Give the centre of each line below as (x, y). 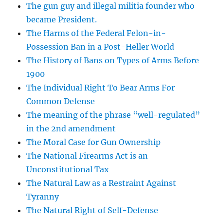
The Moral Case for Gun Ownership (94, 142)
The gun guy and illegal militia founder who (111, 6)
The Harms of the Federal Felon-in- (96, 33)
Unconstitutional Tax (68, 170)
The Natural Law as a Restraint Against (101, 183)
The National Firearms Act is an (87, 156)
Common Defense (61, 101)
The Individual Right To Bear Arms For (101, 88)
